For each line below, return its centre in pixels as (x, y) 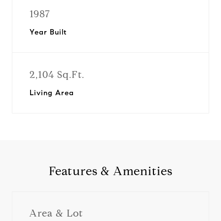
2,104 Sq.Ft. (57, 75)
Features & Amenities (110, 171)
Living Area (52, 93)
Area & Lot (56, 213)
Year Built (48, 32)
